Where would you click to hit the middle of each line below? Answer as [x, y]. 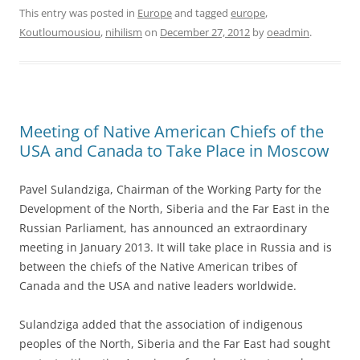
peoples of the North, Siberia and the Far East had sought [175, 343]
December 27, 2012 [205, 32]
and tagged [201, 12]
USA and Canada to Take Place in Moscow [174, 150]
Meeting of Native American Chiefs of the [172, 131]
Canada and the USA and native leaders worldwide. [158, 285]
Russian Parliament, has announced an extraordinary [163, 227]
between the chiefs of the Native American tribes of [158, 266]
